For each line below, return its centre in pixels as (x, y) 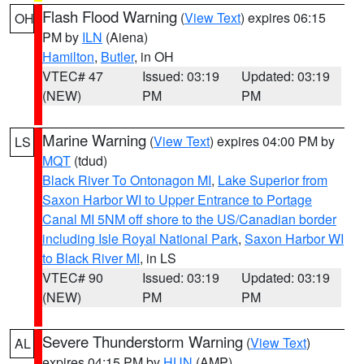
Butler (117, 56)
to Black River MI (91, 258)
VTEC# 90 (73, 277)
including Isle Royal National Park (140, 238)
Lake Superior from (273, 180)
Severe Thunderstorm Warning (143, 341)
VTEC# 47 (73, 76)
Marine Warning (94, 140)
